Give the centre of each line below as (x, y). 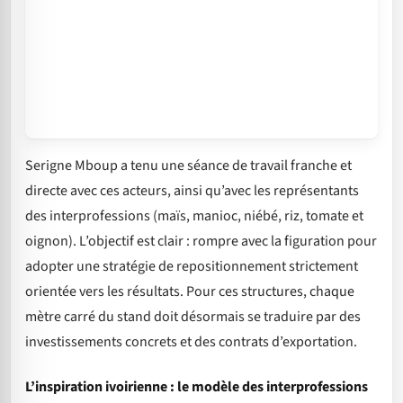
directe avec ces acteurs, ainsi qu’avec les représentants (192, 190)
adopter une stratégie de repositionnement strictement (192, 266)
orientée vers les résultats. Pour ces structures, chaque (190, 291)
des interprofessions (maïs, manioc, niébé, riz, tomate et (194, 215)
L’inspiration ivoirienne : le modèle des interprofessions (197, 386)
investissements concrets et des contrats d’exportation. (191, 341)
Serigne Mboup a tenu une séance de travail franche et (188, 165)
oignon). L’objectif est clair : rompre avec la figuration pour (201, 241)
